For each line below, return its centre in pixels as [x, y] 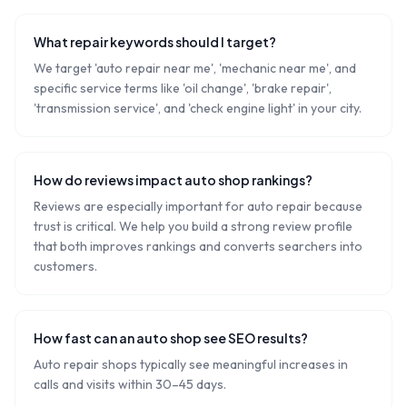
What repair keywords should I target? [155, 42]
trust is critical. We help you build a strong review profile [193, 226]
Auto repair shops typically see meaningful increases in [191, 364]
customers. [65, 266]
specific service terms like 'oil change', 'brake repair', [183, 88]
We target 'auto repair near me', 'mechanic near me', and [195, 68]
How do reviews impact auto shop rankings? [173, 180]
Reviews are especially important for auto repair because [198, 206]
